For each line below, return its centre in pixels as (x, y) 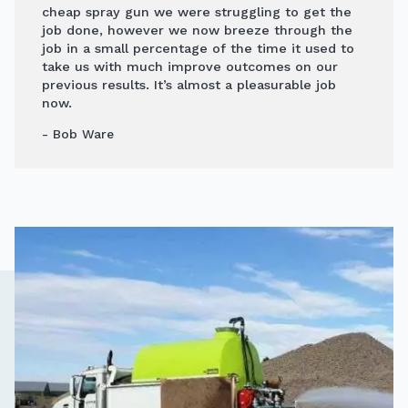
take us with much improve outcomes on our (190, 66)
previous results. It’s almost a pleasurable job (189, 84)
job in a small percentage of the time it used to (198, 48)
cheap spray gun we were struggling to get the (197, 11)
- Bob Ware (78, 133)
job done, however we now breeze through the (197, 30)
